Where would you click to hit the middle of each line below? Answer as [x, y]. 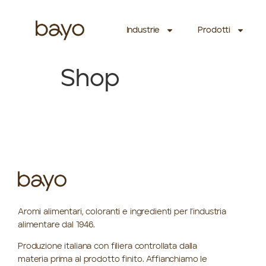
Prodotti [214, 30]
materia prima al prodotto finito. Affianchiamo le [113, 260]
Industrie [143, 30]
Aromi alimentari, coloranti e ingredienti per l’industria [122, 212]
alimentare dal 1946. [57, 225]
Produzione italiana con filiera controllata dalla [108, 247]
